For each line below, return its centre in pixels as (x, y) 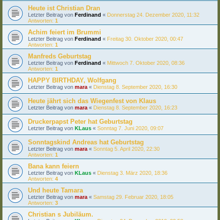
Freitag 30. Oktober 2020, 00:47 (145, 39)
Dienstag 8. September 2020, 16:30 (135, 87)
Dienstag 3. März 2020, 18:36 (132, 173)
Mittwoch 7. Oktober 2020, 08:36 (146, 63)
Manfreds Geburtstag (60, 56)
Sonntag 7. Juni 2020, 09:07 (130, 128)
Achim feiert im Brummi (65, 32)
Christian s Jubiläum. (61, 214)
